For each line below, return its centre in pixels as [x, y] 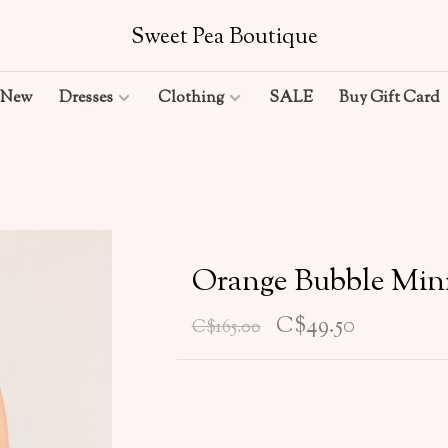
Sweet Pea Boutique [224, 38]
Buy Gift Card [389, 98]
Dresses [86, 98]
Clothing [191, 98]
